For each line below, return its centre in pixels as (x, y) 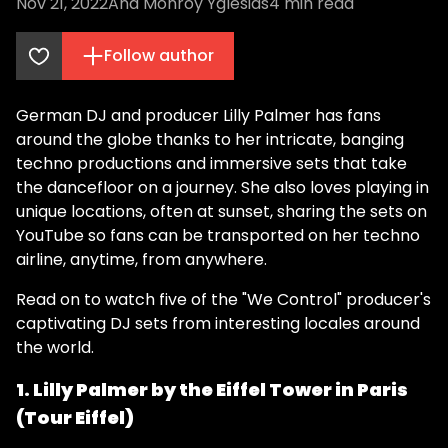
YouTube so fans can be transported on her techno (218, 235)
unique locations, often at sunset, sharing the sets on (221, 211)
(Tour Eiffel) (75, 417)
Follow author (159, 55)
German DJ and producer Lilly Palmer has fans (198, 115)
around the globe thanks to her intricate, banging (210, 139)
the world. (55, 347)
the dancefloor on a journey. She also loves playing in (222, 187)
